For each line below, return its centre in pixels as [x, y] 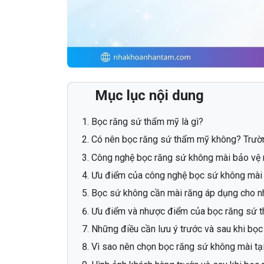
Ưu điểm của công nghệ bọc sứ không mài [177, 175]
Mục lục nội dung [149, 95]
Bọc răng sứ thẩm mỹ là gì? [147, 121]
